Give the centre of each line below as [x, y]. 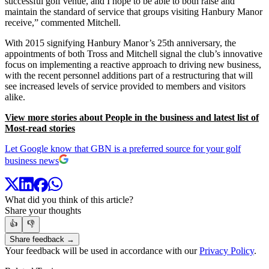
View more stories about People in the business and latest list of [132, 117]
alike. [15, 97]
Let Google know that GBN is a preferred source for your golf [123, 148]
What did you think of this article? [69, 200]
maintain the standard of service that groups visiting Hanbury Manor [134, 11]
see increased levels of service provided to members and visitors [125, 86]
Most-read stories [40, 128]
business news [32, 160]
